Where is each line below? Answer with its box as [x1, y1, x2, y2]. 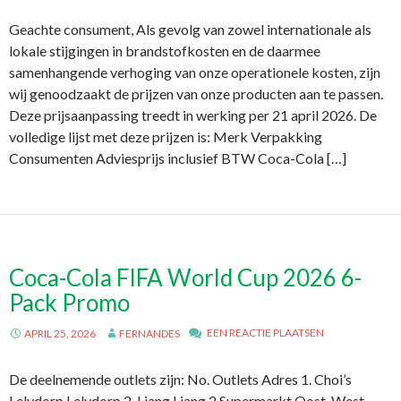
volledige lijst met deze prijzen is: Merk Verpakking [9, 128, 322, 145]
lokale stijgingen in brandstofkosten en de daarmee [9, 42, 320, 59]
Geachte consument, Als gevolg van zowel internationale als [9, 21, 371, 38]
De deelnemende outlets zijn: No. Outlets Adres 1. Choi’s [9, 371, 352, 388]
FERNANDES [119, 327, 180, 340]
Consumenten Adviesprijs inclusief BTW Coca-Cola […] [9, 149, 346, 166]
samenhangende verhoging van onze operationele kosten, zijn [9, 64, 380, 81]
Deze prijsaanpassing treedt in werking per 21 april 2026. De [9, 107, 377, 124]
